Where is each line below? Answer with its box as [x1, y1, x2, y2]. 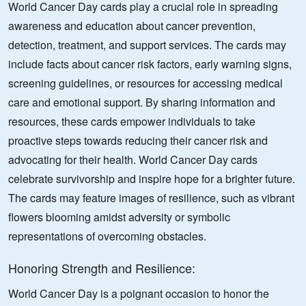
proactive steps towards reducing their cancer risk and [8, 133, 268, 148]
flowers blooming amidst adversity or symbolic [8, 209, 230, 225]
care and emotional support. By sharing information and [8, 94, 275, 110]
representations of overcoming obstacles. [8, 228, 206, 244]
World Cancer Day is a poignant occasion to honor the [8, 286, 269, 301]
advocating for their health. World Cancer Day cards [8, 152, 258, 167]
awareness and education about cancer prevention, [8, 18, 255, 33]
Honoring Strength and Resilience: [8, 259, 195, 277]
